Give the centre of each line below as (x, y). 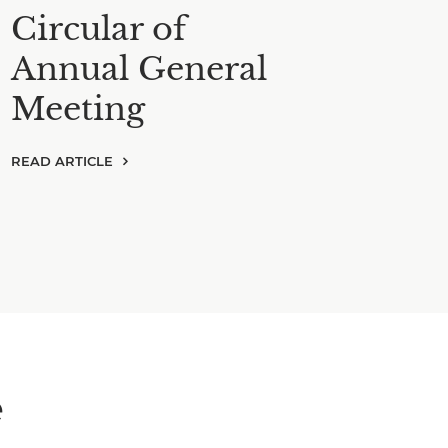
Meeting (78, 109)
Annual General (139, 69)
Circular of (98, 29)
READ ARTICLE (62, 161)
